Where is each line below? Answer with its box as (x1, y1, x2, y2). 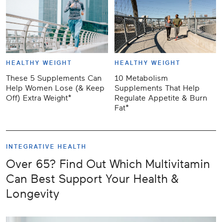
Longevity (6, 187, 59, 201)
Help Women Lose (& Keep (6, 84, 105, 93)
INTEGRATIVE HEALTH (6, 143, 87, 151)
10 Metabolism (114, 74, 168, 83)
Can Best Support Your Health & (6, 172, 179, 186)
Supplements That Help (114, 84, 200, 93)
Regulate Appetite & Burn (114, 94, 207, 103)
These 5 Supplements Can (6, 74, 102, 83)
